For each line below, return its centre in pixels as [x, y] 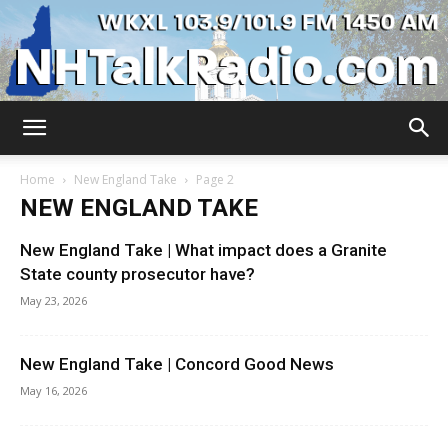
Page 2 [215, 180]
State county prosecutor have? [137, 274]
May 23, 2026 [53, 301]
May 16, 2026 [53, 391]
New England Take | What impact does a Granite [203, 250]
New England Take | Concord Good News [177, 364]
